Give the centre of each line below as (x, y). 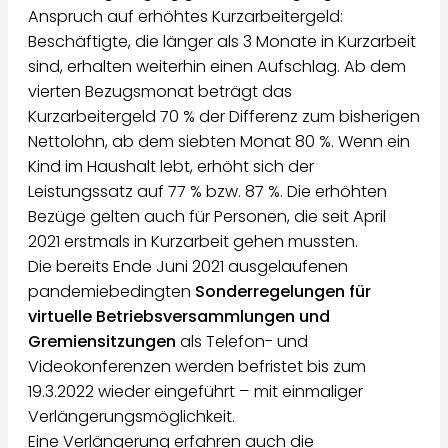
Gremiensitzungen (102, 342)
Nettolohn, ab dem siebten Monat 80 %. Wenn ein (219, 142)
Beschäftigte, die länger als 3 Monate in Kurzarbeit (222, 42)
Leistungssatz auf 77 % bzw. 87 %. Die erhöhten (207, 192)
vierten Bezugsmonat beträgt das (160, 92)
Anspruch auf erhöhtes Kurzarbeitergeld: (185, 17)
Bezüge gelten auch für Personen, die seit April (207, 217)
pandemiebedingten (111, 292)
